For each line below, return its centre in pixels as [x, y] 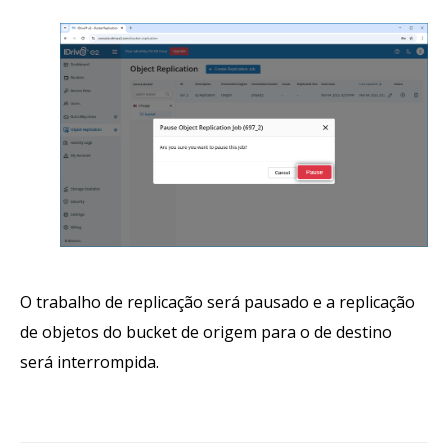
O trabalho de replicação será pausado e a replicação [217, 301]
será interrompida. [89, 361]
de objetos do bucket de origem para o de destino [206, 331]
